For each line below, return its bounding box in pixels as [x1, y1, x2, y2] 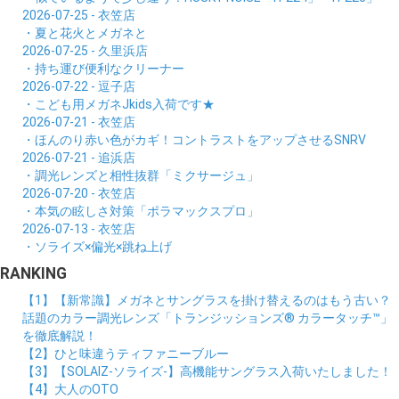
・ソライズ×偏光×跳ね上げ [22, 239, 172, 254]
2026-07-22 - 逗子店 [22, 78, 135, 94]
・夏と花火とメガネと [22, 25, 147, 40]
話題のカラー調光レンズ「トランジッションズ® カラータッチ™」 [22, 310, 393, 325]
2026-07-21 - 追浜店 [22, 150, 135, 165]
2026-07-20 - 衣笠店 [22, 185, 135, 200]
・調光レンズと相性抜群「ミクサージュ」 [22, 167, 259, 183]
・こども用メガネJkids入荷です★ [22, 96, 215, 111]
